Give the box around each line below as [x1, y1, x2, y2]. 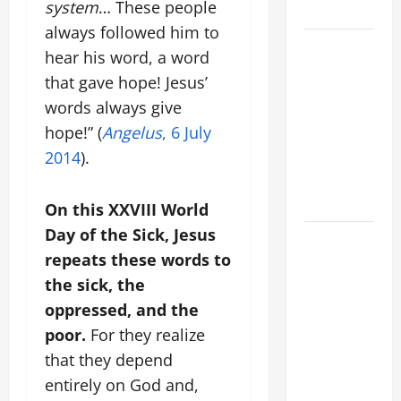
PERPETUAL [303, 340, 371, 362]
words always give [45, 97, 182, 119]
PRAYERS [303, 81, 358, 102]
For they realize [86, 324, 205, 346]
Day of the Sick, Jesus [45, 224, 216, 246]
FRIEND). [303, 192, 354, 214]
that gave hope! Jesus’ [45, 72, 208, 94]
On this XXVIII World [45, 199, 209, 221]
